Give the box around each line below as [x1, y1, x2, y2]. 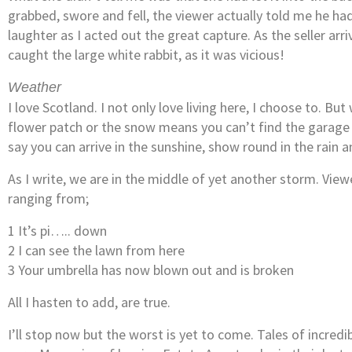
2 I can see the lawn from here [8, 240, 185, 259]
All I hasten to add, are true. [8, 292, 170, 311]
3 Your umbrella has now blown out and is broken [8, 260, 294, 279]
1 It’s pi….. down [8, 221, 107, 240]
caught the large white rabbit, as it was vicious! [8, 45, 284, 64]
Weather [8, 79, 61, 95]
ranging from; [8, 189, 89, 207]
